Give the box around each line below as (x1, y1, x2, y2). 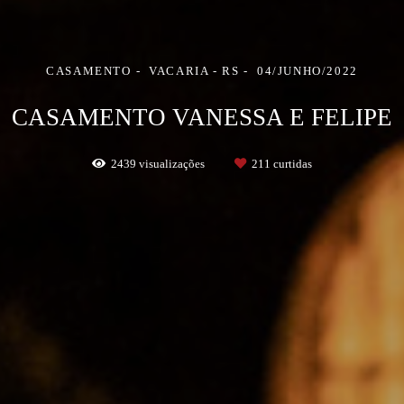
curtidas (271, 157, 312, 170)
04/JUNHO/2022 (257, 64, 358, 78)
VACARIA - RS (149, 64, 240, 78)
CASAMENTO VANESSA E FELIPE (12, 104, 392, 131)
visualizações (136, 157, 207, 170)
